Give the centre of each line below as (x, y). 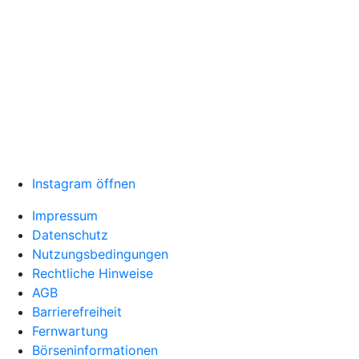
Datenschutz (70, 235)
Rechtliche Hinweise (93, 273)
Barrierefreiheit (77, 312)
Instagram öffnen (84, 184)
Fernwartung (70, 331)
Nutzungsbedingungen (100, 254)
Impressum (65, 216)
